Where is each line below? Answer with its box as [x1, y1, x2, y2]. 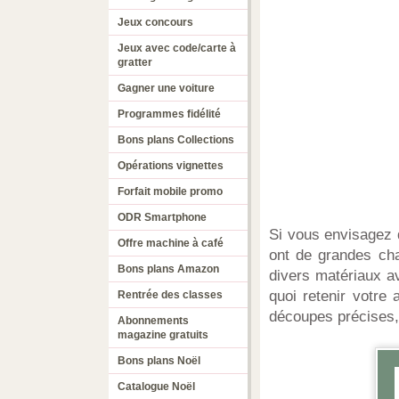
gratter [118, 56, 152, 69]
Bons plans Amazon [118, 263, 219, 275]
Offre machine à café [118, 237, 224, 249]
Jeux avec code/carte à [118, 42, 236, 54]
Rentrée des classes [118, 289, 223, 301]
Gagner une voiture [118, 82, 215, 94]
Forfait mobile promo [118, 185, 223, 198]
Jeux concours [118, 16, 193, 28]
